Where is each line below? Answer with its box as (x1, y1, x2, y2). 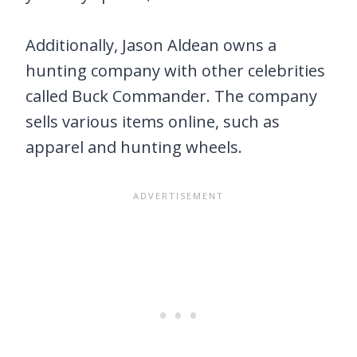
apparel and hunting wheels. (25, 136, 242, 158)
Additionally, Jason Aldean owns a (25, 34, 277, 56)
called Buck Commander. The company (25, 85, 317, 107)
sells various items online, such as (25, 111, 280, 132)
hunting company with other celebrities (25, 60, 325, 81)
